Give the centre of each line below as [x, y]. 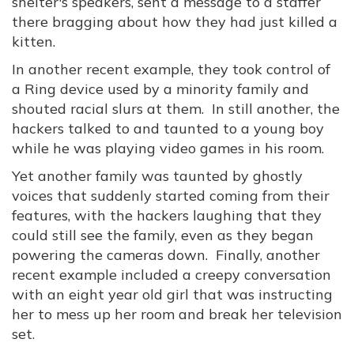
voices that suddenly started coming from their [171, 196]
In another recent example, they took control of [171, 69]
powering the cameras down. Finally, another [166, 255]
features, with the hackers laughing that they [167, 215]
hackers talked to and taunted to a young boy [168, 128]
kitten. [34, 41]
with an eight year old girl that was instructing [172, 294]
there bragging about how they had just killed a [175, 22]
